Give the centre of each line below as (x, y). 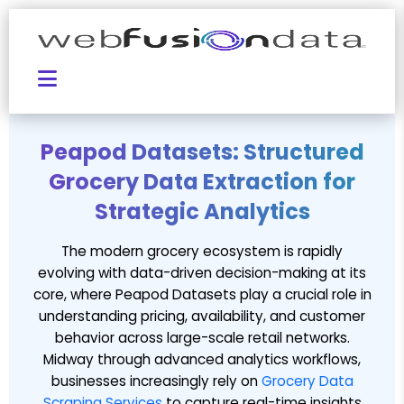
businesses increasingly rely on (156, 381)
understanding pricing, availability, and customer (202, 316)
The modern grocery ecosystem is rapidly (202, 251)
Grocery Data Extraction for (202, 182)
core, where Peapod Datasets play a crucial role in (202, 294)
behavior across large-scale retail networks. (202, 338)
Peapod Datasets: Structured (202, 152)
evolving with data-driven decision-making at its (202, 273)
